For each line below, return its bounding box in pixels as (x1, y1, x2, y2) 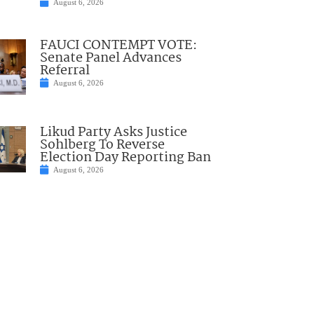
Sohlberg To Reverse (39, 134, 165, 156)
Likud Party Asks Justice (39, 121, 187, 143)
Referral (39, 60, 90, 82)
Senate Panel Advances (39, 48, 182, 69)
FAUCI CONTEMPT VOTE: (39, 35, 197, 57)
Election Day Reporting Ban (39, 146, 211, 168)
